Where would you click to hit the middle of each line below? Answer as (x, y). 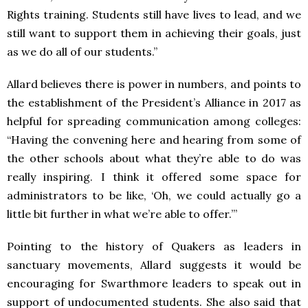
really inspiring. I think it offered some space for (154, 177)
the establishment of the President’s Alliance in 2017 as (154, 103)
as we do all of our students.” (84, 52)
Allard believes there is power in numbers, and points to (154, 84)
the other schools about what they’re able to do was (154, 158)
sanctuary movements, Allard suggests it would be (154, 265)
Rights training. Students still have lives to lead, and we (154, 15)
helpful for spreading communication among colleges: (154, 121)
